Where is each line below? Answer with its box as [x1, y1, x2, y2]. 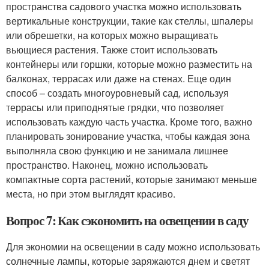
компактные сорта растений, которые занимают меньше [6, 172, 257, 186]
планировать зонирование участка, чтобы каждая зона [6, 129, 250, 143]
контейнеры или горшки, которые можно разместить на [6, 57, 252, 71]
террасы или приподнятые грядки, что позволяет [6, 100, 224, 114]
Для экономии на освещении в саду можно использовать [6, 240, 260, 253]
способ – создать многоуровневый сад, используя [6, 86, 229, 100]
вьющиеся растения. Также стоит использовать [6, 43, 217, 56]
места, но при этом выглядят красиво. [6, 187, 175, 201]
